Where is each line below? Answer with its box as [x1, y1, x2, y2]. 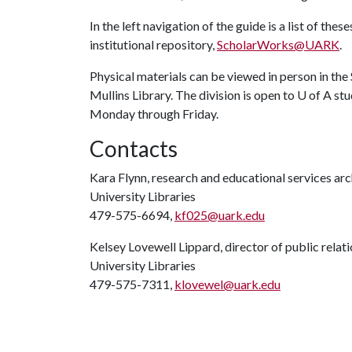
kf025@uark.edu [174, 207, 265, 222]
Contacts [90, 135, 178, 162]
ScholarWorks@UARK [217, 37, 339, 52]
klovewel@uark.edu [174, 277, 280, 291]
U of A [297, 87, 332, 102]
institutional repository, [90, 37, 217, 52]
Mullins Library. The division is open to [90, 87, 297, 102]
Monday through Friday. [90, 106, 218, 121]
